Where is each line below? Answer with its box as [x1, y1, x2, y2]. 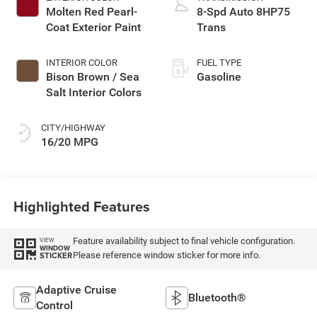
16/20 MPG [40, 134, 98, 149]
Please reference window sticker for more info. [72, 249, 260, 260]
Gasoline [197, 69, 241, 83]
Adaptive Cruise [35, 282, 117, 296]
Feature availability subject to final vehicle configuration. [72, 235, 295, 246]
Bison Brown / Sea [45, 69, 139, 83]
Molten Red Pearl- [45, 4, 137, 18]
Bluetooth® [188, 290, 246, 304]
